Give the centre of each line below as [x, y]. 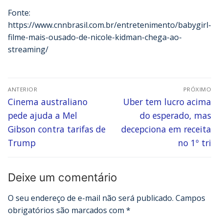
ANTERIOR [22, 89]
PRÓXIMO [197, 89]
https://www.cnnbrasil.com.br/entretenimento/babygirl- [109, 25]
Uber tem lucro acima [167, 102]
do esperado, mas [175, 116]
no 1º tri [195, 143]
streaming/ [28, 50]
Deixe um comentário [63, 177]
